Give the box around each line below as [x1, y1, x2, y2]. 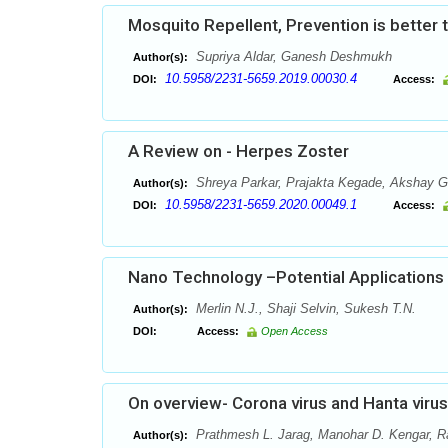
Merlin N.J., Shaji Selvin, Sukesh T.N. [192, 301, 416, 316]
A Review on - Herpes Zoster [128, 141, 349, 161]
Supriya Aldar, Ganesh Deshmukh [192, 49, 392, 64]
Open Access [261, 325, 328, 337]
